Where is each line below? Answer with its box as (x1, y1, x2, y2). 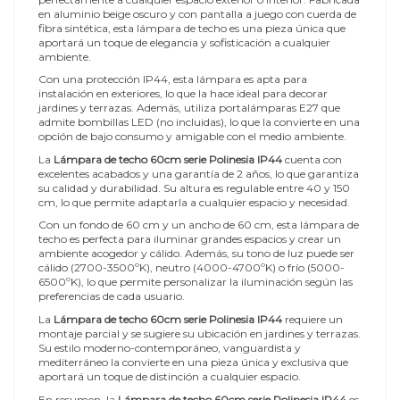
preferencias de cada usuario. (38, 289, 185, 304)
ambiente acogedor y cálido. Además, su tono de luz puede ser (38, 246, 354, 261)
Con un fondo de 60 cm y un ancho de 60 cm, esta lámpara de (38, 218, 359, 232)
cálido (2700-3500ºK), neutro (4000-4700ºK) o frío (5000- (38, 261, 345, 275)
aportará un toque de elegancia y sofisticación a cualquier (38, 35, 330, 49)
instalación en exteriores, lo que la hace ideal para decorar (38, 87, 328, 101)
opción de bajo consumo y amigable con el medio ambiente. (38, 129, 346, 144)
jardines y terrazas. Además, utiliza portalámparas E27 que (38, 101, 340, 115)
